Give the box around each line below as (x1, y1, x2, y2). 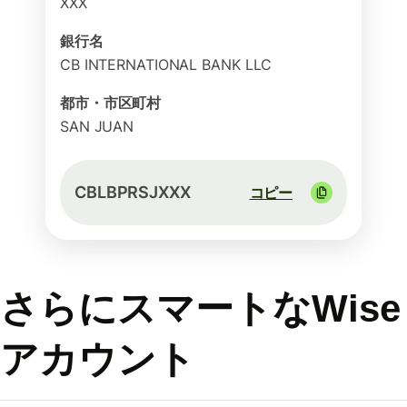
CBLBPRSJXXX (74, 183, 191, 202)
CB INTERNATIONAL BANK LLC (60, 55, 273, 74)
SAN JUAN (60, 117, 134, 135)
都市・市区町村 (60, 94, 162, 112)
